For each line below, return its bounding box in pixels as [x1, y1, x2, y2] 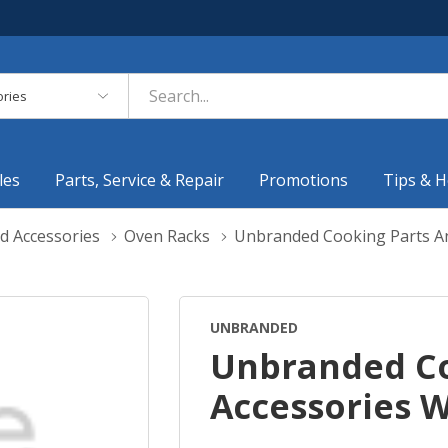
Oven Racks [124, 224, 210, 247]
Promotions [259, 168, 349, 191]
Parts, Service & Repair [55, 168, 225, 191]
